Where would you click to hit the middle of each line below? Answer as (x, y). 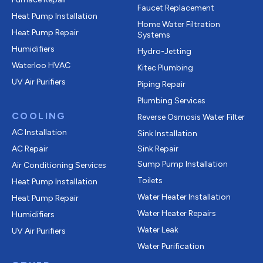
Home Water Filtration (179, 25)
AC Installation (39, 133)
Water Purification (171, 247)
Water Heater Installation (184, 197)
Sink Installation (167, 134)
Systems (154, 35)
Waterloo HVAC (41, 66)
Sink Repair (158, 149)
